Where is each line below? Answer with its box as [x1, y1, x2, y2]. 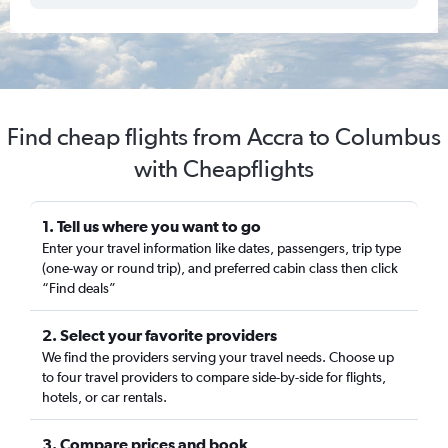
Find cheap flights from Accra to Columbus [7, 122, 441, 151]
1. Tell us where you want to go [42, 217, 261, 235]
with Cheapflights [134, 154, 314, 183]
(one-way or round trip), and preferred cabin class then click [42, 260, 398, 276]
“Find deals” [42, 280, 116, 296]
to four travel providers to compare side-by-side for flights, [42, 369, 386, 385]
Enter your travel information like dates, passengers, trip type [42, 240, 401, 256]
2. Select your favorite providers [42, 326, 277, 344]
